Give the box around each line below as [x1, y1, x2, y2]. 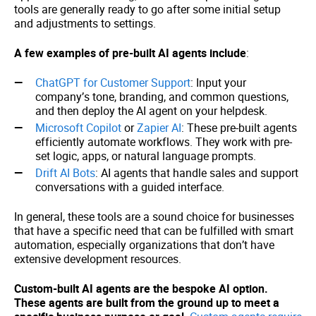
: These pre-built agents [181, 120, 297, 135]
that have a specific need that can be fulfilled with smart [14, 223, 293, 238]
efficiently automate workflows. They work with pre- [35, 134, 292, 150]
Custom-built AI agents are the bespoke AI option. [14, 281, 268, 296]
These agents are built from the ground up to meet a [14, 295, 279, 310]
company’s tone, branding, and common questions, [35, 89, 288, 104]
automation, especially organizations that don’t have [14, 237, 274, 253]
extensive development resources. [14, 251, 181, 267]
